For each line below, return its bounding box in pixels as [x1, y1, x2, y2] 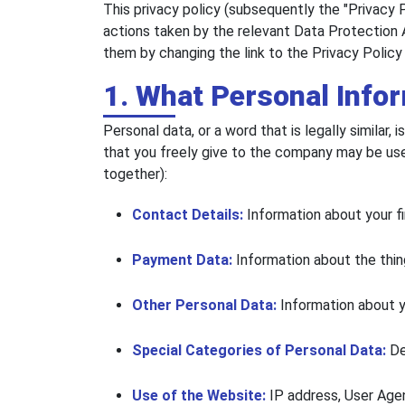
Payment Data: [132, 251, 236, 269]
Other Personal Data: [132, 297, 280, 315]
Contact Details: [132, 206, 247, 224]
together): [103, 165, 167, 184]
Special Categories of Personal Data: [132, 342, 390, 360]
